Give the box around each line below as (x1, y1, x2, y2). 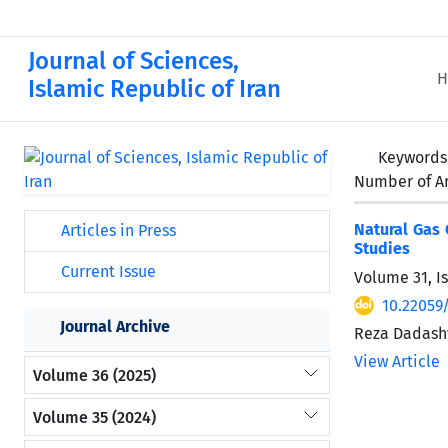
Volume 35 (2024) (33, 407, 156, 427)
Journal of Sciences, (28, 47, 239, 75)
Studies (354, 239, 410, 259)
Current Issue (57, 262, 156, 281)
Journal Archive (60, 317, 170, 336)
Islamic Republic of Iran (28, 75, 281, 103)
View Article (354, 352, 440, 372)
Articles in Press (57, 221, 176, 240)
